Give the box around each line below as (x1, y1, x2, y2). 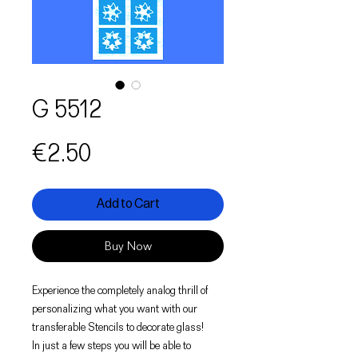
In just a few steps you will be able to (32, 337, 191, 352)
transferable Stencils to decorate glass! (32, 319, 204, 334)
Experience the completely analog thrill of (32, 282, 208, 297)
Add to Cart (96, 196, 160, 212)
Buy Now (104, 238, 152, 253)
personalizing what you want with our (32, 300, 197, 316)
